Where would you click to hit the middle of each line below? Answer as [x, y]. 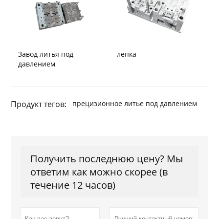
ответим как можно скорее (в [99, 172]
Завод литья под [46, 54]
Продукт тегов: [39, 104]
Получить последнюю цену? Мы [107, 158]
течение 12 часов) [73, 185]
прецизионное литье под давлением [135, 103]
